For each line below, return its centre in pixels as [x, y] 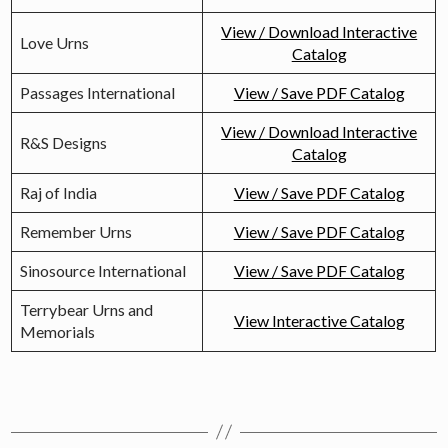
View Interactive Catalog [319, 320]
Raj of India [59, 192]
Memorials [58, 331]
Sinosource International [103, 270]
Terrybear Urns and [87, 309]
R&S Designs [64, 142]
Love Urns [55, 42]
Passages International [98, 92]
